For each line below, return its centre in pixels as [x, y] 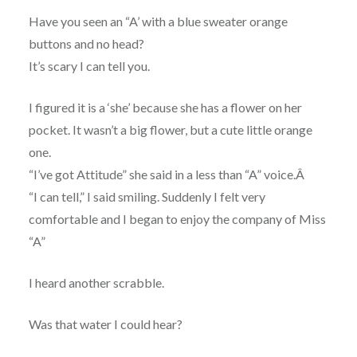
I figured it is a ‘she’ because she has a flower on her [165, 107]
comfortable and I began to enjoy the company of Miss [177, 218]
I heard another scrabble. [96, 282]
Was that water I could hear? [105, 324]
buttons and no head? [86, 43]
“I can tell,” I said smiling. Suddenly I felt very [147, 196]
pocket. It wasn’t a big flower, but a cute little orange [170, 129]
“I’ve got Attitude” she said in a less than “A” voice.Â [167, 174]
